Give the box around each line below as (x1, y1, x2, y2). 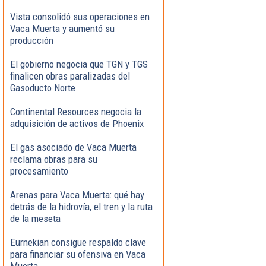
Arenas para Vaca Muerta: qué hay (10, 188, 144, 201)
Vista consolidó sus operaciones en (10, 10, 150, 23)
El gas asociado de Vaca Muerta (10, 141, 137, 153)
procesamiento (10, 164, 68, 177)
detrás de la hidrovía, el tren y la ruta (10, 200, 153, 213)
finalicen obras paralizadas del (10, 69, 130, 82)
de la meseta (10, 212, 61, 224)
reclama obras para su (10, 153, 97, 165)
